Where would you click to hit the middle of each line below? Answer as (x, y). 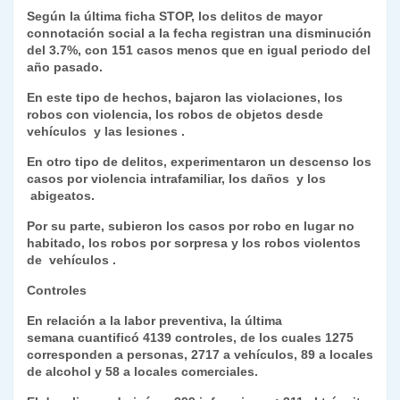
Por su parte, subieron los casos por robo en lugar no (191, 226)
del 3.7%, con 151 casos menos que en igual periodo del (199, 50)
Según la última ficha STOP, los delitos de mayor (175, 17)
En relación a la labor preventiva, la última (154, 321)
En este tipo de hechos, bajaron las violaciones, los (185, 98)
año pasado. (70, 67)
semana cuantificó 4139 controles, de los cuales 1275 (190, 338)
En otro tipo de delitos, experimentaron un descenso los (199, 162)
